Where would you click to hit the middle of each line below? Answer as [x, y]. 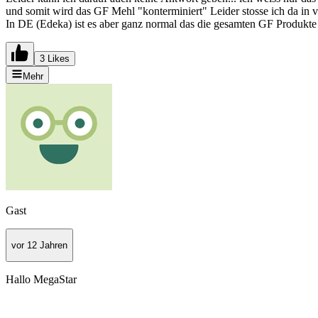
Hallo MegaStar [41, 280]
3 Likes [55, 58]
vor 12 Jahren [39, 246]
